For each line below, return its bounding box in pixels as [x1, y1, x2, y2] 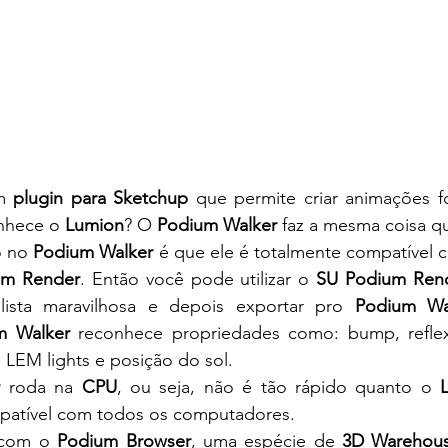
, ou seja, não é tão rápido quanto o [116, 376, 441, 398]
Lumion [65, 214, 124, 236]
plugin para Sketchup [13, 187, 188, 209]
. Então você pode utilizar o [80, 268, 316, 290]
